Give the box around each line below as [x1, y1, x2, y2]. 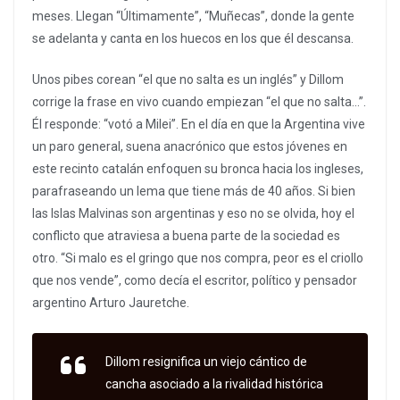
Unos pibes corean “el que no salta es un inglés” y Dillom [32, 72, 344, 87]
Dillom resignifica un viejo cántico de [105, 354, 307, 370]
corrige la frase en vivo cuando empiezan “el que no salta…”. [32, 95, 366, 110]
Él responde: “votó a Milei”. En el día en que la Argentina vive [32, 117, 365, 132]
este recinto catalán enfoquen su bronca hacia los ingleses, [32, 162, 363, 177]
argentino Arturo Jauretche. [32, 296, 189, 311]
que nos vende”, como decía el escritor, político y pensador [32, 273, 357, 288]
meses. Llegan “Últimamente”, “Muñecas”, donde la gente [32, 9, 354, 24]
